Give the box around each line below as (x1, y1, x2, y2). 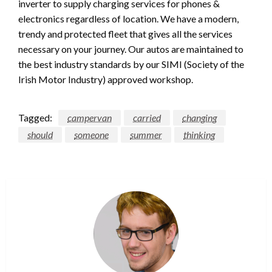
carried (133, 112, 161, 124)
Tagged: (18, 112, 52, 124)
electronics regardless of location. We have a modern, (18, 13, 239, 25)
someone (74, 129, 109, 141)
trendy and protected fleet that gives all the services (18, 28, 233, 40)
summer (130, 129, 162, 141)
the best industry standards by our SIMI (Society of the (18, 58, 244, 70)
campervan (67, 112, 112, 124)
